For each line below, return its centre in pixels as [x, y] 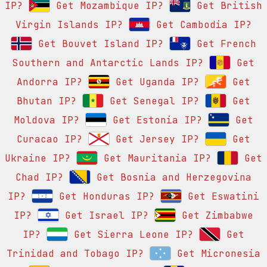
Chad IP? [39, 178]
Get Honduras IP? [104, 197]
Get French [223, 44]
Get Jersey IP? [154, 139]
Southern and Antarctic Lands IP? [108, 63]
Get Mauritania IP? [154, 159]
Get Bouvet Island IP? [98, 44]
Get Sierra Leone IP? [131, 235]
